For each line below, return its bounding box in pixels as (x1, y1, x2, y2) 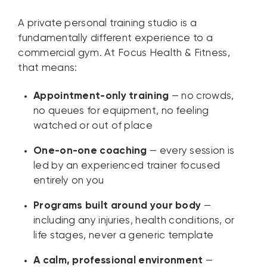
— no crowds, (169, 91, 234, 101)
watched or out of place (33, 120, 153, 131)
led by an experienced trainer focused (33, 160, 221, 171)
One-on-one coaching (33, 145, 147, 156)
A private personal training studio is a (18, 18, 197, 29)
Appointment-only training (33, 91, 169, 101)
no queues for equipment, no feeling (33, 105, 209, 116)
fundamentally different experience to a (18, 33, 213, 44)
